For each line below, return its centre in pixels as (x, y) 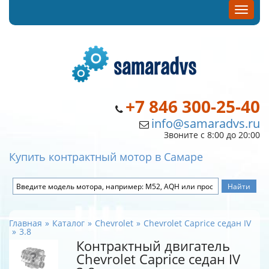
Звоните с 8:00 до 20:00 (212, 135)
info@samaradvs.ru (206, 123)
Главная (26, 223)
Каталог (68, 223)
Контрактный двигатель (153, 246)
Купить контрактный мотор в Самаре (106, 157)
